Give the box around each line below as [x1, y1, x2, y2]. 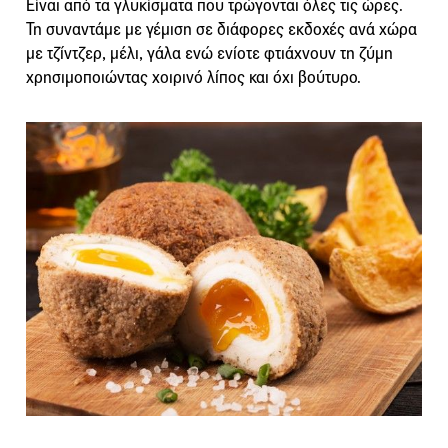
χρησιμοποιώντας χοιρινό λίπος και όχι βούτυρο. [26, 67, 361, 89]
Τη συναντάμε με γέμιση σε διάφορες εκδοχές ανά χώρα [26, 19, 417, 41]
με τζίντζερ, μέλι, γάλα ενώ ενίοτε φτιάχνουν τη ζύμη [26, 43, 393, 65]
